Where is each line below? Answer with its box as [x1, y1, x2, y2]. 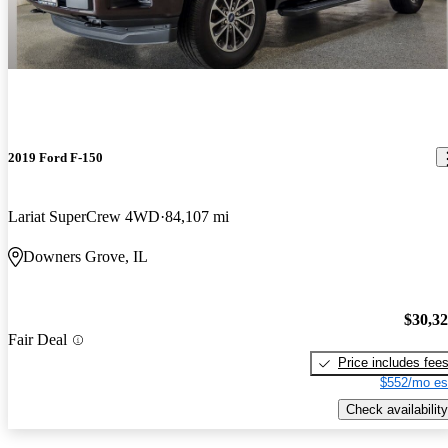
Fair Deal [8, 331, 67, 349]
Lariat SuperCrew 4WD [8, 207, 160, 225]
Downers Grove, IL [23, 247, 148, 265]
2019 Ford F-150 [8, 149, 103, 165]
